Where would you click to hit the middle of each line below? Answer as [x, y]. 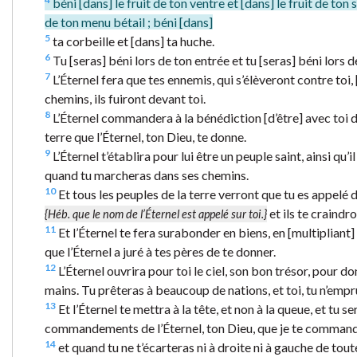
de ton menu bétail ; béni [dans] [129, 22]
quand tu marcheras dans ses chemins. [147, 175]
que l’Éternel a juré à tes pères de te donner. [160, 251]
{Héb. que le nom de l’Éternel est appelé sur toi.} [156, 214]
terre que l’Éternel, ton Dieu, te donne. [145, 136]
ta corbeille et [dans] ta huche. [132, 41]
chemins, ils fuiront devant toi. [125, 98]
